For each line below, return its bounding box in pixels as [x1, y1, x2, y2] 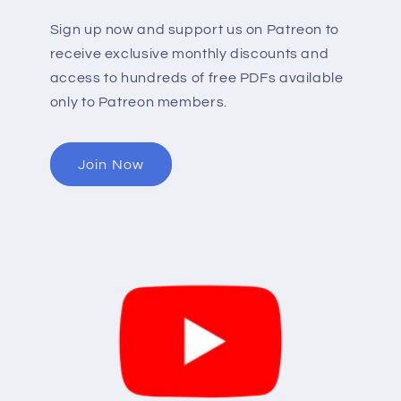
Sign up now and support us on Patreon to [49, 21, 339, 37]
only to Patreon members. [49, 94, 227, 109]
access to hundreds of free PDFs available [49, 70, 344, 85]
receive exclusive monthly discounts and [49, 46, 329, 61]
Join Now [78, 157, 144, 172]
